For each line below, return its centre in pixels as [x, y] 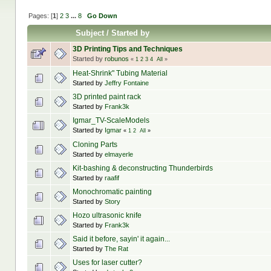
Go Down [102, 15]
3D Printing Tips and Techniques [127, 49]
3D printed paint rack [106, 97]
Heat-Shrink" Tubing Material [120, 73]
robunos [116, 59]
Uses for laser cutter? [107, 263]
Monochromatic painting [112, 192]
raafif [112, 178]
